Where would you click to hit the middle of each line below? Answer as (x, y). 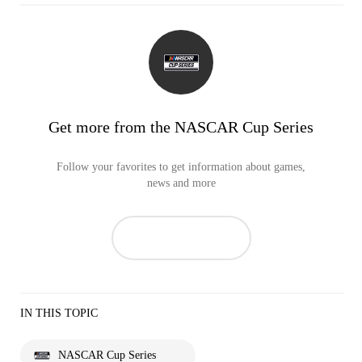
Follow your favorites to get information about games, (181, 167)
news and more (181, 183)
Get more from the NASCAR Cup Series (181, 127)
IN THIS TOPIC (59, 314)
